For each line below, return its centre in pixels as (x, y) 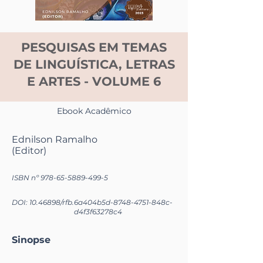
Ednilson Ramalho (55, 140)
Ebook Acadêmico (94, 111)
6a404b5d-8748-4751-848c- (123, 203)
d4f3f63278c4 (98, 212)
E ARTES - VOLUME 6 (94, 82)
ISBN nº (26, 178)
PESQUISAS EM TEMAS (94, 48)
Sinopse (31, 240)
